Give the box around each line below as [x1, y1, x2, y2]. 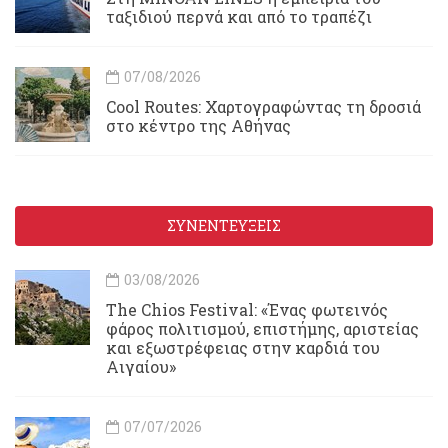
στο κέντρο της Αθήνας [106, 115, 291, 137]
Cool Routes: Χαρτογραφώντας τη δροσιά [106, 96, 421, 118]
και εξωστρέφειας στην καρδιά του [106, 337, 380, 359]
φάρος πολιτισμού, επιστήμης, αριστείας [106, 318, 419, 340]
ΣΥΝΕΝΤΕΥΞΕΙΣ [167, 216, 281, 236]
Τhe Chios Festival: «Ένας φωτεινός [106, 299, 388, 321]
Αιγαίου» [106, 356, 176, 378]
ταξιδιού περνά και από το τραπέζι [106, 6, 372, 28]
